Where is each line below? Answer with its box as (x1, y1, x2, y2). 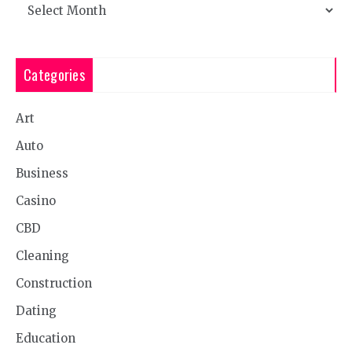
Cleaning (16, 247, 69, 263)
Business (16, 165, 68, 181)
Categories (24, 64, 85, 85)
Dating (16, 302, 57, 318)
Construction (16, 275, 92, 291)
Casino (16, 192, 56, 208)
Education (16, 330, 75, 346)
